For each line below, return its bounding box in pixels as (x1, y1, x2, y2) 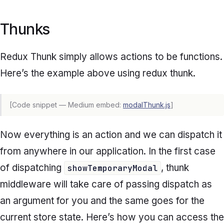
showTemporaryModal (67, 162, 157, 173)
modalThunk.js (123, 100, 170, 109)
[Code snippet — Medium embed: (9, 100, 123, 109)
